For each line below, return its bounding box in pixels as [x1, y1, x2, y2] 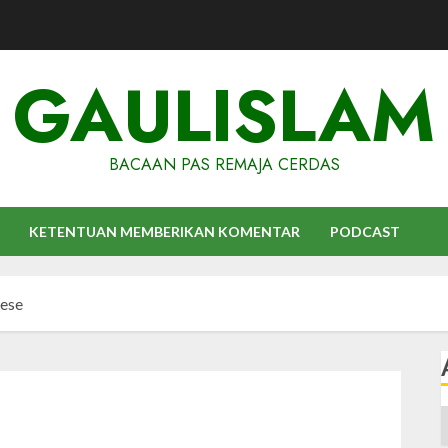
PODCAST [330, 223, 400, 240]
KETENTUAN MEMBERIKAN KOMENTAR [29, 223, 300, 240]
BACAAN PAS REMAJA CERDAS [108, 153, 340, 176]
